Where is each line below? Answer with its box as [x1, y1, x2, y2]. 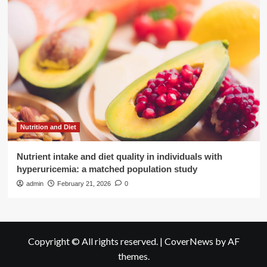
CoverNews [164, 235, 213, 247]
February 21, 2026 [57, 180, 111, 187]
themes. [117, 250, 150, 262]
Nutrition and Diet [20, 123, 76, 131]
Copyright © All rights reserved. [27, 235, 160, 247]
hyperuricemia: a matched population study [16, 164, 197, 174]
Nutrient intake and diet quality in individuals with [16, 151, 222, 162]
